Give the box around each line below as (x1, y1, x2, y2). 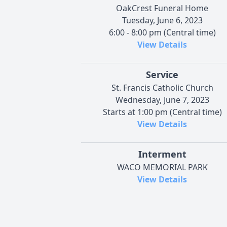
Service (146, 68, 178, 81)
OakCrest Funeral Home (116, 2, 208, 14)
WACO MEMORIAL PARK (117, 161, 208, 173)
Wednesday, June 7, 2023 (115, 94, 209, 105)
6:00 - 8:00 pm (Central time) (108, 26, 216, 38)
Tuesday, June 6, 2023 (122, 14, 203, 26)
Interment (138, 147, 186, 160)
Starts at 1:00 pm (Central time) (102, 106, 222, 118)
